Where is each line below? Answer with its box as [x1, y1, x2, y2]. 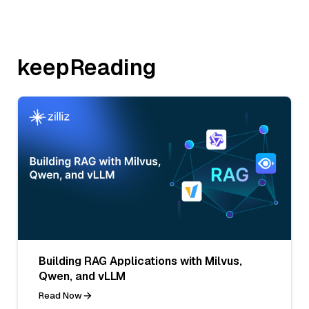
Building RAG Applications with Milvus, [39, 253, 242, 268]
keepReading [17, 53, 157, 82]
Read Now [39, 289, 82, 301]
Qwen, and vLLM [39, 268, 126, 283]
